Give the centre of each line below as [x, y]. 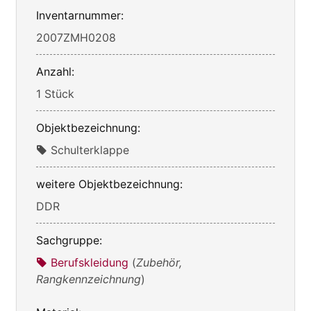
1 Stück [55, 93]
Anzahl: [55, 71]
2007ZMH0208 [76, 37]
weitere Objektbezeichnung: [109, 184]
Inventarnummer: [80, 15]
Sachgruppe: [69, 240]
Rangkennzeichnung [89, 279]
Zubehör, [159, 262]
